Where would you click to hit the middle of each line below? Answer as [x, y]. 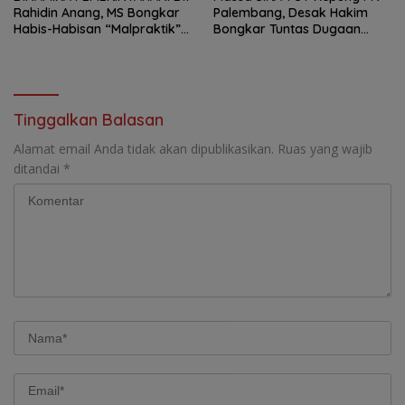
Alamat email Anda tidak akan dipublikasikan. [144, 148]
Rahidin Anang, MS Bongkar [97, 12]
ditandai [38, 168]
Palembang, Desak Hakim [291, 12]
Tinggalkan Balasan [89, 119]
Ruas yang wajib [325, 148]
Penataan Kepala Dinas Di [92, 45]
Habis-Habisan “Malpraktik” [97, 28]
